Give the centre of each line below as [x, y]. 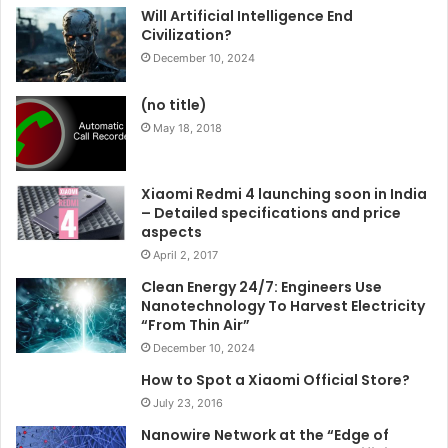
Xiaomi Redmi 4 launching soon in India [284, 193]
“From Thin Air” [195, 324]
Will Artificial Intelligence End [247, 15]
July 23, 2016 [188, 402]
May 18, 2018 [187, 127]
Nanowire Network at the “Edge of [265, 434]
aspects [171, 231]
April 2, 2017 [185, 254]
